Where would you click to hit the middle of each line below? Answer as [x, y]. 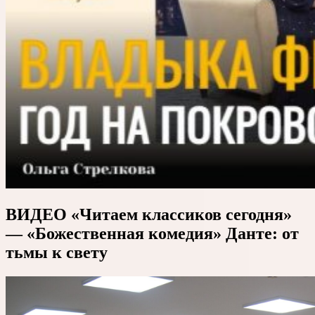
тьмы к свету [57, 252]
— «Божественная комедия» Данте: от [152, 233]
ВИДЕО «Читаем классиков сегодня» [149, 214]
